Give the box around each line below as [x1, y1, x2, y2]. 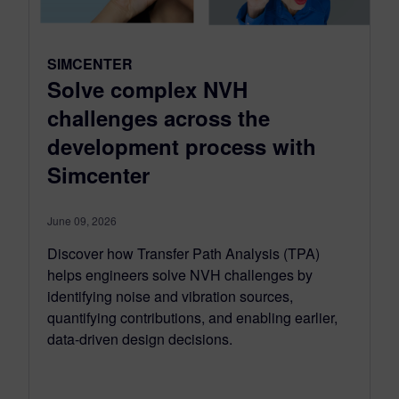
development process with [47, 131, 316, 162]
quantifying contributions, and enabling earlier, [47, 307, 338, 329]
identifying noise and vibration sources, [47, 286, 293, 307]
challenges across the [47, 102, 270, 134]
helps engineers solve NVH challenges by [47, 265, 313, 286]
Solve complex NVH [47, 74, 248, 105]
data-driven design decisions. [47, 329, 232, 350]
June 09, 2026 [47, 213, 117, 229]
